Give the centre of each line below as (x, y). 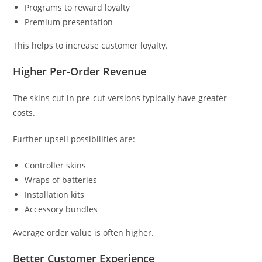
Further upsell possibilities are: (74, 139)
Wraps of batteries (61, 180)
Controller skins (56, 166)
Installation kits (55, 195)
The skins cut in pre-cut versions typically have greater (120, 98)
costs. (24, 113)
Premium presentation (69, 22)
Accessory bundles (61, 209)
